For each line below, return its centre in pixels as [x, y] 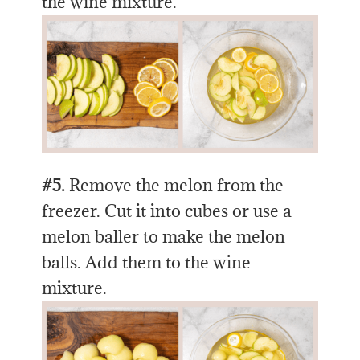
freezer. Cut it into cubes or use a [167, 211]
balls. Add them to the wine [147, 262]
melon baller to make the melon [164, 236]
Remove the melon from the [175, 185]
